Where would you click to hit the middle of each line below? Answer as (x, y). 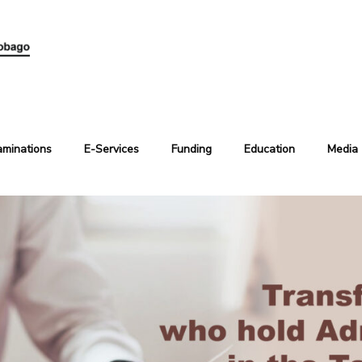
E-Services (112, 149)
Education (269, 149)
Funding (192, 149)
